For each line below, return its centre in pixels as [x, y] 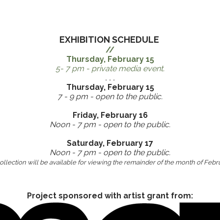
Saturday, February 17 [110, 143]
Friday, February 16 [110, 115]
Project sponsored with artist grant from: [110, 196]
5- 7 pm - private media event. [110, 69]
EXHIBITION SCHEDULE [110, 40]
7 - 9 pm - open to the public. [110, 96]
